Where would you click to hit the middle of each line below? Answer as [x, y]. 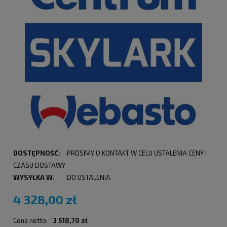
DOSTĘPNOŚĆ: [37, 153]
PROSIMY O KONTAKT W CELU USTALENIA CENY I [137, 153]
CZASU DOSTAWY [39, 165]
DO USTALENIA [88, 178]
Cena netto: [30, 221]
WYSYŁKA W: [34, 178]
